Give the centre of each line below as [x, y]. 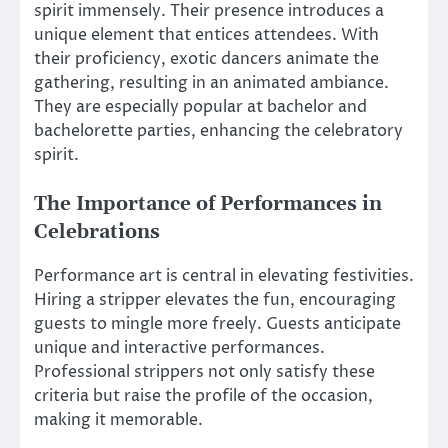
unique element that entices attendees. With [206, 35]
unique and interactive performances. [179, 347]
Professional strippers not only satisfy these [204, 371]
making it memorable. [118, 419]
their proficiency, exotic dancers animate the [206, 59]
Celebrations [97, 233]
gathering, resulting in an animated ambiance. [211, 83]
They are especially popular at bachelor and [200, 107]
